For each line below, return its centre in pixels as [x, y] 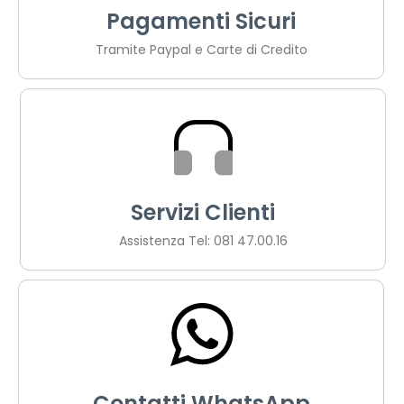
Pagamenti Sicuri [201, 21]
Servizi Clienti [203, 212]
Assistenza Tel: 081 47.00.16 [203, 240]
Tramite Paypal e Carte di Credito [201, 49]
